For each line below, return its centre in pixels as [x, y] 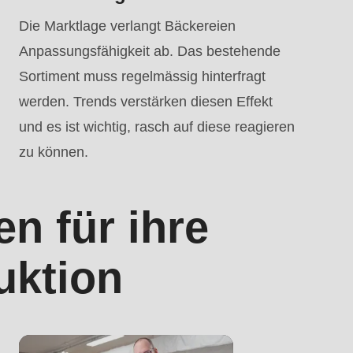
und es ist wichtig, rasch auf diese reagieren [157, 127]
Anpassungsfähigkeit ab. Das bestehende [150, 52]
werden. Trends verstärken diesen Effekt [146, 102]
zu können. [54, 152]
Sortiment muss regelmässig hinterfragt [142, 77]
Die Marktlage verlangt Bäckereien [127, 26]
